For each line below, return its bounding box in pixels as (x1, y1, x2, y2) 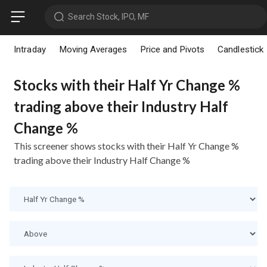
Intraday (14, 44, 46, 55)
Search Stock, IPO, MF (67, 11, 149, 21)
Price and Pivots (139, 44, 205, 55)
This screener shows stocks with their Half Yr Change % (14, 139, 239, 151)
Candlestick (218, 44, 263, 55)
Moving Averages (58, 44, 127, 55)
